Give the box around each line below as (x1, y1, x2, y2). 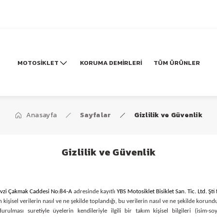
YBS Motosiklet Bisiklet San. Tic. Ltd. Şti (117, 188, 216, 195)
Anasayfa (26, 110, 57, 120)
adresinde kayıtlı (74, 188, 117, 195)
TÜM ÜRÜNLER (153, 58, 200, 67)
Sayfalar (80, 110, 111, 120)
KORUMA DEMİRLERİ (79, 58, 142, 67)
